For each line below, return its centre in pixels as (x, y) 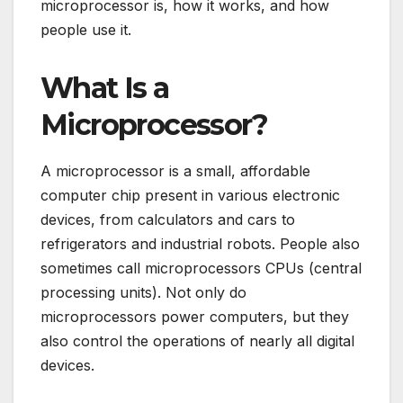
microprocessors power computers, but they (195, 317)
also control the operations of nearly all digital (197, 341)
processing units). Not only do (143, 292)
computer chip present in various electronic (190, 195)
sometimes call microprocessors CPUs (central (201, 268)
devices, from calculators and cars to (168, 219)
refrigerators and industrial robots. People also (200, 244)
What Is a (105, 88)
